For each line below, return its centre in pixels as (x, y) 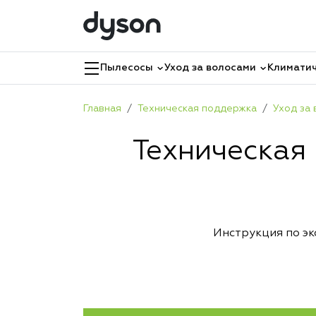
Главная (102, 109)
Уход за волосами (210, 68)
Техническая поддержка (197, 109)
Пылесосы (127, 68)
